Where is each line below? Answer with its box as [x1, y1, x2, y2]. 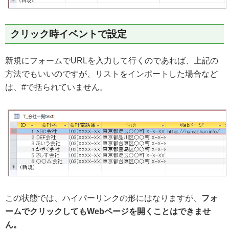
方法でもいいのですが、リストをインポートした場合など [5, 69, 218, 78]
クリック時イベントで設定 [10, 28, 127, 39]
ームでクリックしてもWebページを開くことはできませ [5, 207, 211, 216]
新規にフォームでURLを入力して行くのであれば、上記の [5, 56, 218, 65]
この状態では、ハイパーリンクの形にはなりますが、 [5, 193, 201, 202]
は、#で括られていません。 [5, 82, 108, 91]
